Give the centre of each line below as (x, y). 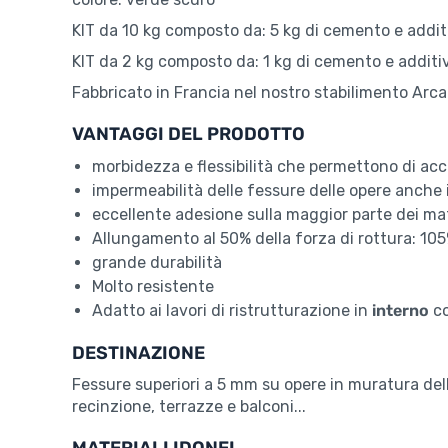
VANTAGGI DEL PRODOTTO (188, 134)
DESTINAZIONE (138, 353)
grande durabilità (157, 263)
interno (400, 311)
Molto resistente (153, 287)
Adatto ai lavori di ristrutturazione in (232, 311)
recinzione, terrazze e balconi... (189, 407)
